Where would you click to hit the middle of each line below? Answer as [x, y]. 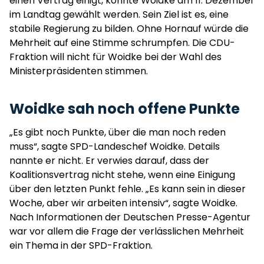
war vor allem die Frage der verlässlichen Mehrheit [127, 231]
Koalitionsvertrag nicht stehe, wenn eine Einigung [122, 175]
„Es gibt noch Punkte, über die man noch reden [118, 132]
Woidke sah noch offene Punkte [126, 109]
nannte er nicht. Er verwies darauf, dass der [109, 161]
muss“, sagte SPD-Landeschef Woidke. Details [115, 146]
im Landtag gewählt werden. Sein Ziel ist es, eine [119, 14]
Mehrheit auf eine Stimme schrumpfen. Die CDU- [122, 43]
